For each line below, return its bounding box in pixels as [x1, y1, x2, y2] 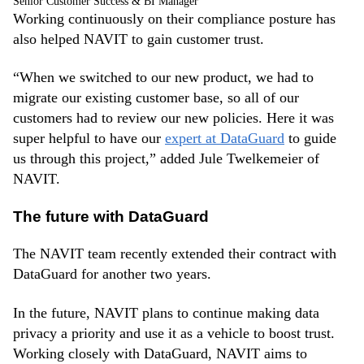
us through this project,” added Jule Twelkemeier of [13, 150, 319, 167]
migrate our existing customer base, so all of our [13, 89, 299, 106]
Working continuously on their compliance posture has [13, 11, 336, 28]
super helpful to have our [13, 130, 165, 147]
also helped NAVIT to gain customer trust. [13, 31, 264, 48]
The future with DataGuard [13, 207, 209, 225]
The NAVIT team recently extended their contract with [13, 245, 336, 262]
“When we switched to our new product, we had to [13, 69, 314, 86]
